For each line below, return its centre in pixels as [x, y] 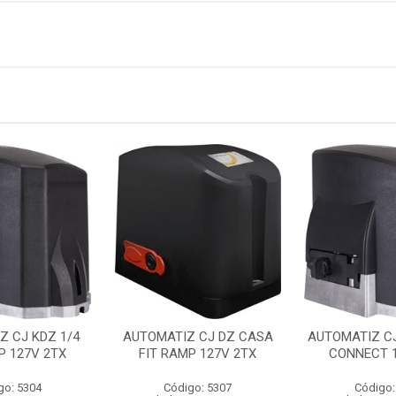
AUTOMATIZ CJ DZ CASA [198, 337]
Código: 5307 [198, 388]
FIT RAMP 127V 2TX [198, 354]
